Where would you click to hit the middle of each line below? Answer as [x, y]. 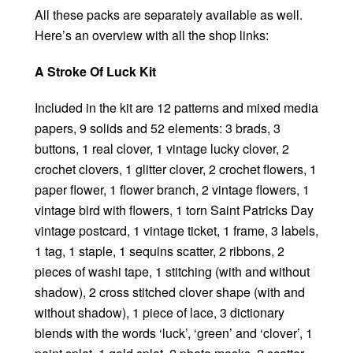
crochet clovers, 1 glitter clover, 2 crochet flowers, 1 [176, 169]
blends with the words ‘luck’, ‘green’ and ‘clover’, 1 [174, 333]
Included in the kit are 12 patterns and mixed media [176, 108]
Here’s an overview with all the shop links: [152, 35]
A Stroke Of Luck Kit [95, 72]
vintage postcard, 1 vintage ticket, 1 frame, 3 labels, [176, 231]
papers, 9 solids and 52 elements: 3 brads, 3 [158, 128]
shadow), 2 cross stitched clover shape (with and [170, 292]
